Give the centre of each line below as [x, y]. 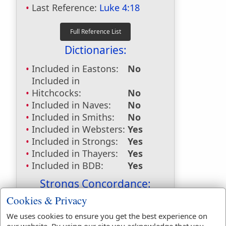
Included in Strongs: [75, 141]
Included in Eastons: [75, 69]
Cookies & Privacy [47, 201]
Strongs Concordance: [95, 184]
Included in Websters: [78, 129]
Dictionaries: [95, 50]
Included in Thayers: [75, 153]
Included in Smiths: [73, 117]
